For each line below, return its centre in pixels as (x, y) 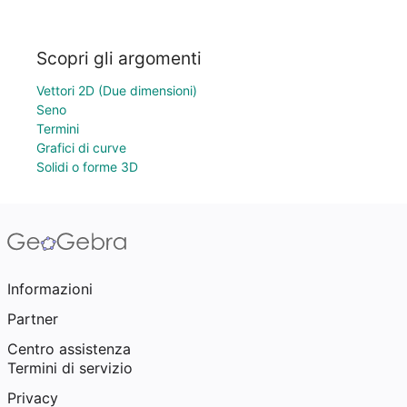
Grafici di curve (81, 148)
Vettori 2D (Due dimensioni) (117, 90)
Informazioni (50, 289)
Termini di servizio (70, 368)
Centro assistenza (69, 349)
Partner (33, 319)
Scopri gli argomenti (119, 58)
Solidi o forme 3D (87, 167)
